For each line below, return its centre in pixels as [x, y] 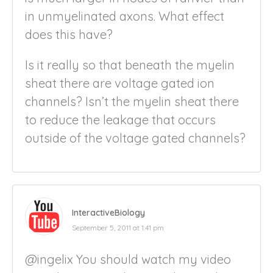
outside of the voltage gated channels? [135, 138]
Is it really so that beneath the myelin [130, 65]
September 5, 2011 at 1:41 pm [118, 227]
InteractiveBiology [108, 212]
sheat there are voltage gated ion [120, 83]
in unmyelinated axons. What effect [125, 16]
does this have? [69, 34]
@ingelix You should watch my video [128, 259]
